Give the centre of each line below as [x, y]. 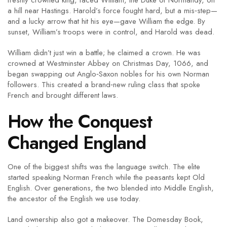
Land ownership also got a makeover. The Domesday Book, [105, 219]
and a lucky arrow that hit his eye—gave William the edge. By [106, 21]
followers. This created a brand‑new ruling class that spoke [104, 85]
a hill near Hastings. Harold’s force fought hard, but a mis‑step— [112, 11]
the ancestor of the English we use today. [74, 199]
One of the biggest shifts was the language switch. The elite [104, 167]
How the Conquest [80, 121]
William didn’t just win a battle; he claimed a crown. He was [104, 53]
